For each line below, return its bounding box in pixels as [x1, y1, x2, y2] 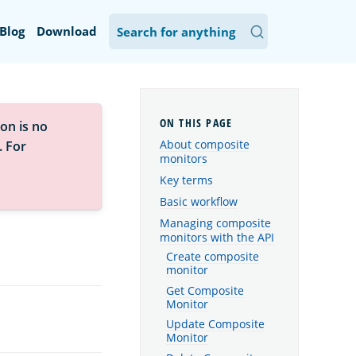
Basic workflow [160, 193, 238, 209]
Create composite [166, 249, 259, 264]
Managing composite [160, 215, 271, 230]
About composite [160, 137, 250, 153]
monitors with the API [160, 229, 274, 245]
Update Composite [166, 317, 265, 332]
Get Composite [166, 283, 244, 298]
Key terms [160, 172, 213, 188]
